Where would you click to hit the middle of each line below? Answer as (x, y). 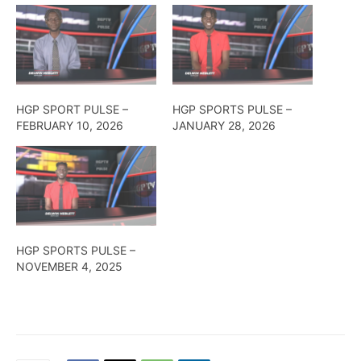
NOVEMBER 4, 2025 (69, 267)
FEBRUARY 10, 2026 (70, 125)
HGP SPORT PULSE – (72, 109)
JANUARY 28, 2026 (224, 125)
